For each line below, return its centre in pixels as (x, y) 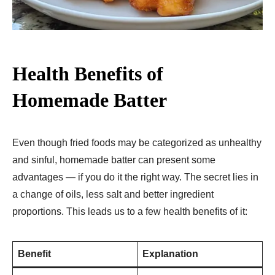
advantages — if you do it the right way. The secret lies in (135, 177)
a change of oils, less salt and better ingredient (113, 195)
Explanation (170, 254)
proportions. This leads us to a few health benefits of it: (130, 212)
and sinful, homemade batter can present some (114, 160)
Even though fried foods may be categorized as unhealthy (137, 143)
